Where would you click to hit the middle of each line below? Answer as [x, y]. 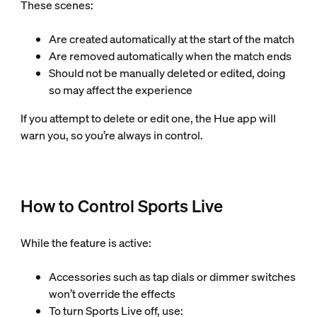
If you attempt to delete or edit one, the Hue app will [148, 119]
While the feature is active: [86, 243]
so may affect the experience [120, 90]
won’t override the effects [112, 294]
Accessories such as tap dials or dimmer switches [172, 277]
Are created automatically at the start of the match [171, 39]
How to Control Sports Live [121, 206]
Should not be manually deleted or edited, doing [167, 73]
